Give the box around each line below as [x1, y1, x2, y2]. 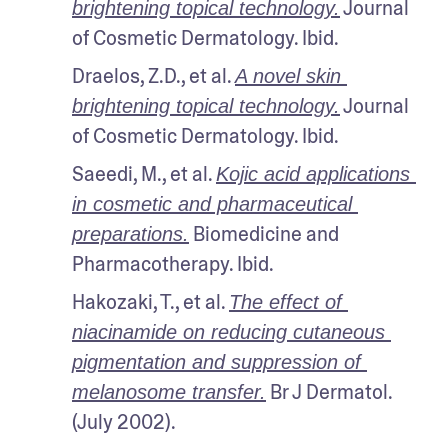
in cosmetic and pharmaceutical [72, 192, 352, 215]
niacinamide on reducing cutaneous [72, 320, 385, 343]
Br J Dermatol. [266, 378, 392, 405]
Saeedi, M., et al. [72, 160, 216, 187]
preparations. [72, 222, 189, 245]
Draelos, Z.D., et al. [72, 62, 235, 89]
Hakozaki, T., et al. [72, 288, 229, 315]
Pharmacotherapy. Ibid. [72, 250, 274, 277]
